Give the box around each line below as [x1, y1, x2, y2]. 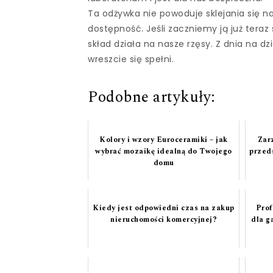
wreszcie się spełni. [88, 52, 174, 65]
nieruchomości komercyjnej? [110, 214, 218, 226]
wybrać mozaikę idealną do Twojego [95, 146, 232, 158]
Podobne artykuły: [88, 86, 216, 110]
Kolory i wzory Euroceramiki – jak [99, 134, 228, 146]
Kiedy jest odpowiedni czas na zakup [93, 202, 235, 214]
